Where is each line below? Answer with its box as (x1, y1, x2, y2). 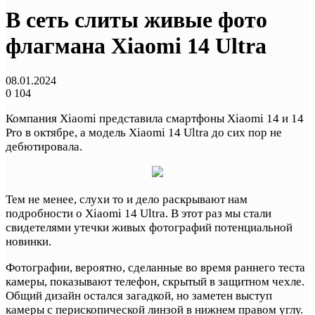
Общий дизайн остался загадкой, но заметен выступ (6, 288, 272, 302)
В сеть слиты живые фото (6, 7, 267, 33)
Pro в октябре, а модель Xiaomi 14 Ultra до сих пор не (6, 125, 282, 139)
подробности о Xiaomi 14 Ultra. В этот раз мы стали (6, 206, 271, 220)
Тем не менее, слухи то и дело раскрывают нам (6, 192, 247, 206)
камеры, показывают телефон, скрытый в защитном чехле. (6, 274, 304, 288)
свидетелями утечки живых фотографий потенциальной (6, 220, 292, 234)
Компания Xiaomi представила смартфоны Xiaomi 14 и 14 (6, 111, 304, 125)
